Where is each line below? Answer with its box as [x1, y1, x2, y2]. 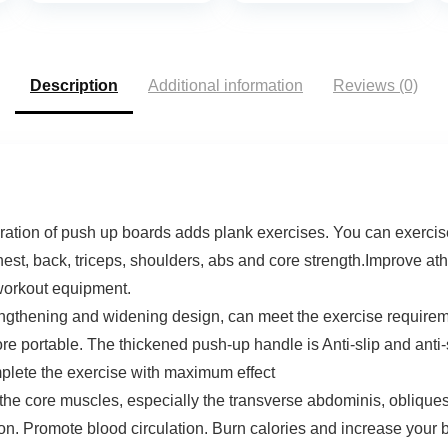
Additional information [148, 76, 303, 94]
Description [30, 76, 118, 94]
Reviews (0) [333, 76, 418, 94]
